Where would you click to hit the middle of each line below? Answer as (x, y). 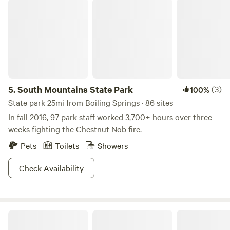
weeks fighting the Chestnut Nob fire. (75, 129)
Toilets (67, 145)
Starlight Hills (29, 214)
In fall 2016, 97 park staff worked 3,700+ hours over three (110, 117)
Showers (113, 145)
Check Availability (51, 168)
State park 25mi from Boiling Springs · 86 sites (91, 102)
